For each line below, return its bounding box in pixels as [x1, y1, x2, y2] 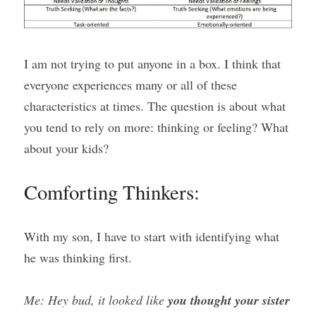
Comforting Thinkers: [24, 178, 200, 205]
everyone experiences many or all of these [24, 76, 237, 93]
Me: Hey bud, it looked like [24, 291, 168, 308]
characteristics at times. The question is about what [24, 97, 286, 114]
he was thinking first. [24, 249, 132, 266]
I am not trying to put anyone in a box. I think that [24, 55, 281, 72]
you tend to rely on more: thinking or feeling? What [24, 119, 288, 135]
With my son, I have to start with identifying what [24, 228, 279, 245]
